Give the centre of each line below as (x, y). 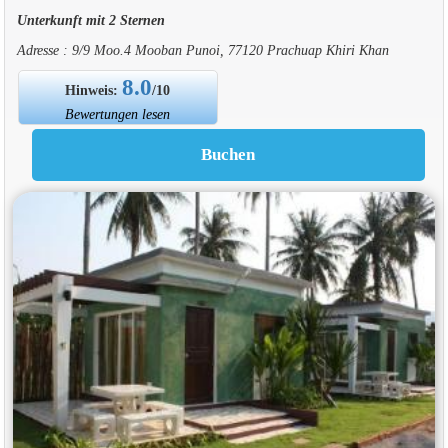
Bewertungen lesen (118, 113)
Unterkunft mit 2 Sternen (90, 19)
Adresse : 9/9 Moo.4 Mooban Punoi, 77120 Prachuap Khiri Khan (202, 49)
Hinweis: (94, 89)
